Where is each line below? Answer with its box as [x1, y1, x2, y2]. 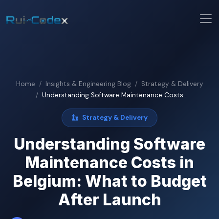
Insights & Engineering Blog [45, 80, 131, 88]
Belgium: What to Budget [12, 171, 207, 191]
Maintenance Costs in [25, 153, 194, 172]
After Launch [58, 190, 161, 209]
